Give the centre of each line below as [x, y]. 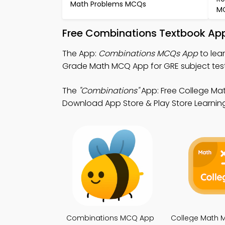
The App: [80, 53]
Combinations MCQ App [110, 218]
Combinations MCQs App [148, 53]
